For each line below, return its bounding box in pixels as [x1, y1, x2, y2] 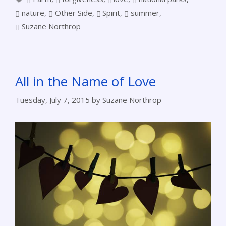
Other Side [54, 8, 92, 18]
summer [131, 8, 159, 18]
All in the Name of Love [15, 72, 156, 91]
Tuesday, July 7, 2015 [15, 94, 90, 105]
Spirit [102, 8, 121, 18]
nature [21, 8, 44, 18]
